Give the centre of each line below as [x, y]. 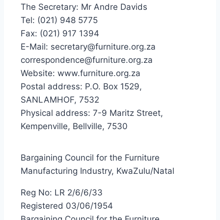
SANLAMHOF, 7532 [60, 100]
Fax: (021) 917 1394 [60, 33]
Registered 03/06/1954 [67, 206]
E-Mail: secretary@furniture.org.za [88, 47]
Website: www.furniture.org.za [81, 73]
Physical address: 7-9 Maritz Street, [92, 113]
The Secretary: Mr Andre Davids [84, 7]
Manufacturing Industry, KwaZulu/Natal [97, 171]
